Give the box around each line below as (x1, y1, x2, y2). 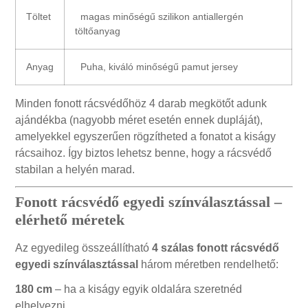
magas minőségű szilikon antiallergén (75, 11, 244, 23)
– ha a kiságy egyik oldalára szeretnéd (52, 283, 243, 296)
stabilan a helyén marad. (15, 164, 135, 176)
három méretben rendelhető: (138, 258, 279, 271)
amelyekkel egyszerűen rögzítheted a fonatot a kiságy (15, 131, 276, 143)
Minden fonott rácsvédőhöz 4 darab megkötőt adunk (15, 98, 267, 110)
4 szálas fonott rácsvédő (152, 242, 280, 254)
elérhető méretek (15, 211, 125, 229)
